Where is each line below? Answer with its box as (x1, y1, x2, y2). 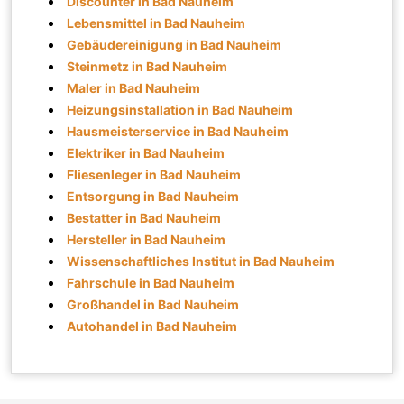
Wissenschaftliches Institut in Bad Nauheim (67, 252, 335, 269)
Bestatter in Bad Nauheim (67, 209, 222, 225)
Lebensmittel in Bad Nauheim (67, 14, 246, 31)
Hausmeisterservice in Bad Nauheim (67, 123, 289, 139)
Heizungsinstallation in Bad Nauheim (67, 101, 294, 117)
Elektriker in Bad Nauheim (67, 144, 225, 161)
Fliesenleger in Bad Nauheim (67, 166, 242, 182)
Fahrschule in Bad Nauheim (67, 274, 235, 290)
